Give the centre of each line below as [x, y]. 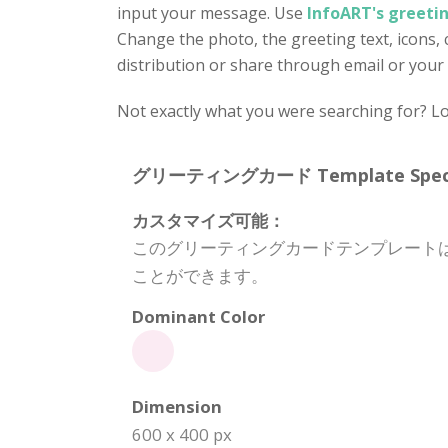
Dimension [177, 406]
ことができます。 [200, 275]
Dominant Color [198, 316]
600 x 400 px [182, 434]
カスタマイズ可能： [208, 220]
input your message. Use [212, 13]
